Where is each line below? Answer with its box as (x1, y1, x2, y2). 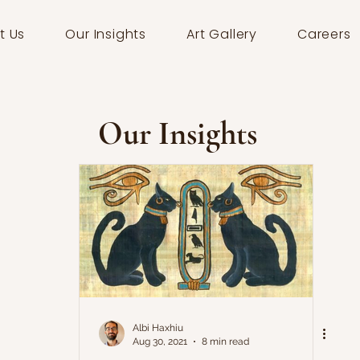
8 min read (202, 335, 249, 347)
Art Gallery (186, 25, 257, 43)
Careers (297, 25, 351, 43)
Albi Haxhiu (133, 322, 183, 333)
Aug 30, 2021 (133, 335, 187, 347)
